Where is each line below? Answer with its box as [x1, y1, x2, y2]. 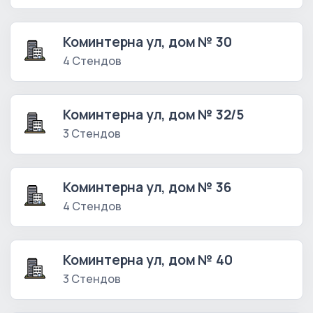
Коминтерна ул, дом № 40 [63, 251, 233, 270]
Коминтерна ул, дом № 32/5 [63, 105, 245, 124]
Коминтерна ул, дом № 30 [63, 33, 232, 52]
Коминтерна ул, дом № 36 [63, 178, 231, 197]
